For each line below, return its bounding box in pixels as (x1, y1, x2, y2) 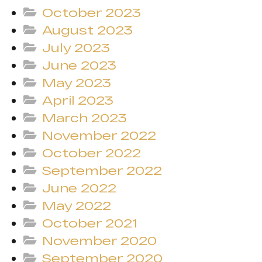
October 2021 (42, 216, 138, 230)
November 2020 (42, 233, 157, 247)
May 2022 (42, 198, 112, 212)
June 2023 (42, 58, 117, 72)
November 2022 (42, 128, 157, 142)
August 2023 (42, 23, 133, 37)
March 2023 (42, 111, 127, 125)
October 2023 (42, 5, 142, 19)
